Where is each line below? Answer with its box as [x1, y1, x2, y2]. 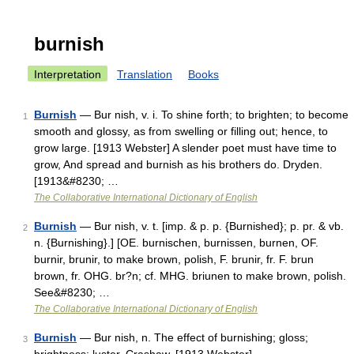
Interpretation [34, 68, 101, 81]
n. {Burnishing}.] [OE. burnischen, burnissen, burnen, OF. [34, 236, 318, 249]
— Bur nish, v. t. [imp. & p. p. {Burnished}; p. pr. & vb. [77, 220, 344, 232]
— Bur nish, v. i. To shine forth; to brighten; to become [77, 108, 348, 121]
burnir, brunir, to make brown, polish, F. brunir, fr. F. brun [34, 253, 314, 265]
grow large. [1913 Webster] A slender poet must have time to [34, 141, 337, 154]
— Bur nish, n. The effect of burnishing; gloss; [77, 331, 308, 344]
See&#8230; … [34, 286, 110, 299]
